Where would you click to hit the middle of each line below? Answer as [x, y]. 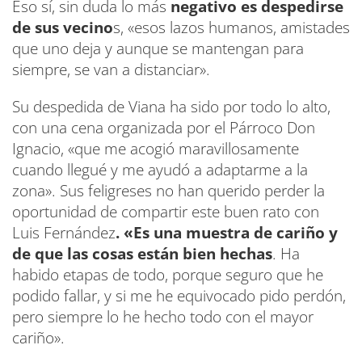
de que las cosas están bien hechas [142, 254]
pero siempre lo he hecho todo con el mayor [163, 317]
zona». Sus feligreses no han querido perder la [168, 191]
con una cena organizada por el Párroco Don [164, 128]
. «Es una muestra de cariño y [227, 233]
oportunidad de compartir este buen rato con [166, 212]
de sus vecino [63, 28]
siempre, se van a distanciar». [111, 70]
